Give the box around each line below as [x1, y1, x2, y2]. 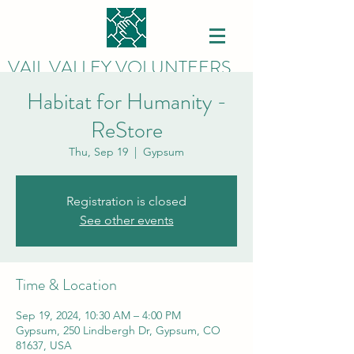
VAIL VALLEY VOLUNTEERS [8, 55, 231, 81]
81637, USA [16, 338, 72, 352]
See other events [79, 213, 174, 228]
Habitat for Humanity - [26, 86, 227, 118]
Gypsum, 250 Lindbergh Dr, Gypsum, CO [16, 323, 220, 337]
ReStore [90, 115, 163, 146]
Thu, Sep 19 [69, 145, 128, 159]
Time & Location [16, 273, 117, 296]
